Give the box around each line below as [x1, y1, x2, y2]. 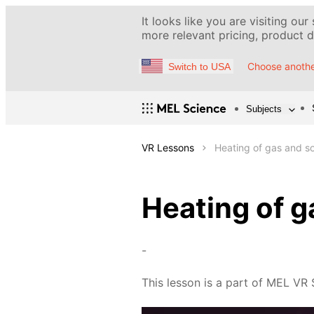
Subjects [246, 103, 282, 114]
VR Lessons [142, 142, 194, 154]
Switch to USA [168, 60, 231, 72]
